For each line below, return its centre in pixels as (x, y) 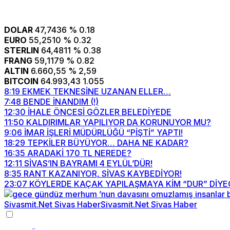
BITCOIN (21, 81)
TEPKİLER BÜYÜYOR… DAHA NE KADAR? (108, 143)
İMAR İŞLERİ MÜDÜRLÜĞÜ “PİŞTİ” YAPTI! (103, 132)
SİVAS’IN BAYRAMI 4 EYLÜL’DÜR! (88, 163)
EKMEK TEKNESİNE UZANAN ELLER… (97, 91)
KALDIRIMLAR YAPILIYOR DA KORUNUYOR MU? (119, 122)
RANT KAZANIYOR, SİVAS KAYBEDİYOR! (103, 174)
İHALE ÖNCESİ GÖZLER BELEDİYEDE (100, 112)
